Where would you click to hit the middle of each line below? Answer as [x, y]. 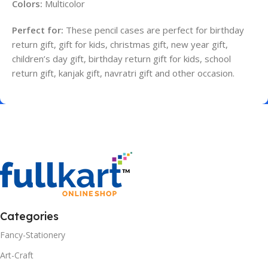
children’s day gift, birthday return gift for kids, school [121, 58]
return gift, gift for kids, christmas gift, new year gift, [120, 44]
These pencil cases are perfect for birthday [154, 30]
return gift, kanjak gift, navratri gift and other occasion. [123, 73]
